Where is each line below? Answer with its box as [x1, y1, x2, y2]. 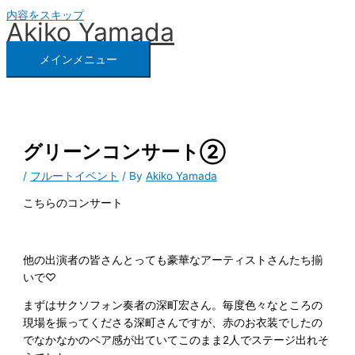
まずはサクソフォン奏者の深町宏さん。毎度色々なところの [23, 299, 323, 312]
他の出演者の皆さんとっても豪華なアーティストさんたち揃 [23, 253, 323, 266]
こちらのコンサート [23, 197, 124, 210]
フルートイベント [30, 169, 120, 182]
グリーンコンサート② [23, 139, 227, 163]
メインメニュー [40, 53, 117, 66]
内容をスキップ [6, 9, 84, 21]
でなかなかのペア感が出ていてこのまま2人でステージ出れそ [23, 334, 330, 347]
